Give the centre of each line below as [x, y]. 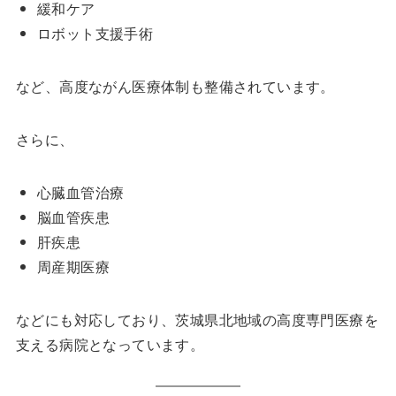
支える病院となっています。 [110, 345]
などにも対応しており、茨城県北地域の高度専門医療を [197, 320]
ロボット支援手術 [95, 34]
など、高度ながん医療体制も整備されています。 [175, 87]
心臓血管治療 [80, 193]
